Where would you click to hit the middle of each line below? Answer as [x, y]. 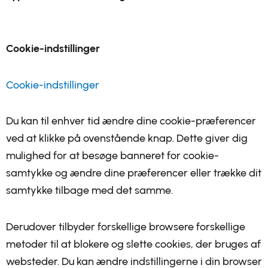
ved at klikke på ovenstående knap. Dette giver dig [127, 138]
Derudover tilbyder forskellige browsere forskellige [126, 226]
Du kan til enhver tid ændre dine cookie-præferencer [131, 121]
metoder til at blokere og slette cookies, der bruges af [133, 244]
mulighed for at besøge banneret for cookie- [112, 156]
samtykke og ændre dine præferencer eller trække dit [134, 173]
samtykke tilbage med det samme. [89, 190]
